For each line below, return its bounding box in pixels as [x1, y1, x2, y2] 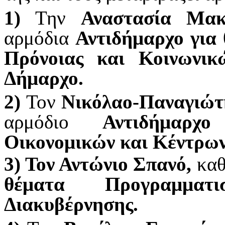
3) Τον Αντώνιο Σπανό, [4, 153, 197, 175]
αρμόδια [4, 27, 75, 49]
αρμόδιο [4, 111, 102, 133]
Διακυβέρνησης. [4, 193, 138, 215]
